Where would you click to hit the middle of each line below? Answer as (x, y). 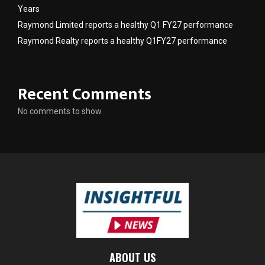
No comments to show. (60, 111)
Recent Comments (85, 94)
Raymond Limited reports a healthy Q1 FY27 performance (125, 25)
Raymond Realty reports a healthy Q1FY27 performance (122, 41)
